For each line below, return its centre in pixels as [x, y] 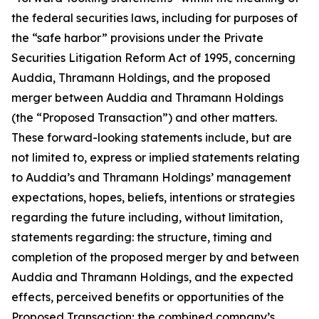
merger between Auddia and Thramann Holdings [147, 98]
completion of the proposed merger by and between [155, 257]
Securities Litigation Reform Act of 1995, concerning [153, 58]
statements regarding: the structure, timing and [142, 237]
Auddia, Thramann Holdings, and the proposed [141, 78]
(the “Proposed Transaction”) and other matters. [144, 117]
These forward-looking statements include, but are [152, 137]
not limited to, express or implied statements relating [156, 157]
